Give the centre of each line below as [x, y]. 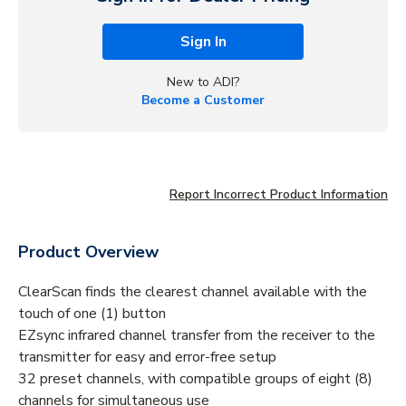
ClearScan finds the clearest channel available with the [193, 291]
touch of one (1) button [92, 313]
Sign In [203, 41]
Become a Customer [203, 100]
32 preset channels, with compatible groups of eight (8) [195, 378]
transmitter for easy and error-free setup [147, 357]
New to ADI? [203, 82]
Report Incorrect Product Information [279, 194]
